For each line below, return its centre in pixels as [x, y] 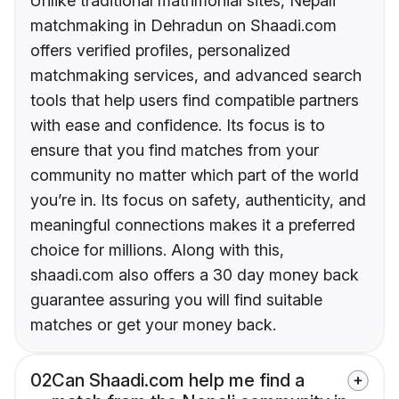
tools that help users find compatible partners [195, 101]
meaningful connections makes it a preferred [193, 225]
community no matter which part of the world [195, 175]
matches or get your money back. [153, 325]
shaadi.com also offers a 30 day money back [195, 275]
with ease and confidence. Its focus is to [178, 126]
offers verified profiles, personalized [160, 51]
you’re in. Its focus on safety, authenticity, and [198, 200]
